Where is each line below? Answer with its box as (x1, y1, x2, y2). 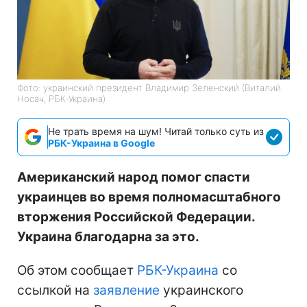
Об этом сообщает (17, 262, 137, 278)
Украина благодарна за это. (17, 228, 199, 245)
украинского (160, 282, 243, 298)
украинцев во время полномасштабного (17, 188, 281, 205)
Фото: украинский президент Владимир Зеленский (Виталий (17, 82, 281, 93)
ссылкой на (17, 282, 93, 298)
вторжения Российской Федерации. (17, 208, 255, 225)
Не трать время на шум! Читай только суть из (48, 125, 264, 137)
